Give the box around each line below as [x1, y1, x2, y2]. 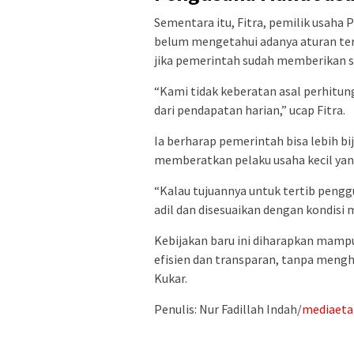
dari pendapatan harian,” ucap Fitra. [154, 102, 345, 119]
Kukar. [154, 270, 187, 287]
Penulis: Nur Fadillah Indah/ [154, 301, 302, 318]
